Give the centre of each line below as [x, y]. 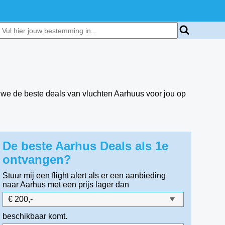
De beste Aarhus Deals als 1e [86, 146]
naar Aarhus [24, 185]
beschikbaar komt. [35, 216]
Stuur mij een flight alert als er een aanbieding [84, 176]
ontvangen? [37, 159]
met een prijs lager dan [89, 185]
